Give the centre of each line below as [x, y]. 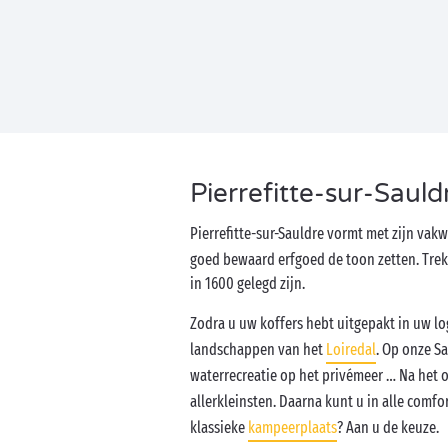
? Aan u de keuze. [388, 427]
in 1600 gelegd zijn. [247, 283]
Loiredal [351, 349]
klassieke [219, 427]
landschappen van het [258, 349]
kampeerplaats [292, 427]
